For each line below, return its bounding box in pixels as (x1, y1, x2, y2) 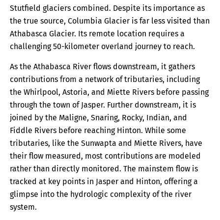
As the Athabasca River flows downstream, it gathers (10, 61, 195, 71)
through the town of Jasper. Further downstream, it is (10, 100, 196, 110)
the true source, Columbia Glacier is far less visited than (10, 16, 210, 26)
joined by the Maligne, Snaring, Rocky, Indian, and (10, 112, 187, 122)
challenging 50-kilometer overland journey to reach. (10, 42, 197, 52)
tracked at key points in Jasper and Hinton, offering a (10, 176, 198, 186)
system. (10, 202, 39, 212)
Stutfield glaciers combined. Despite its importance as (10, 3, 205, 13)
